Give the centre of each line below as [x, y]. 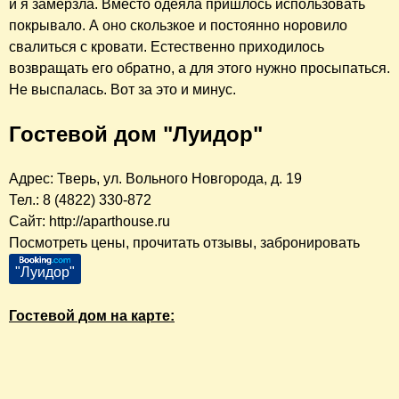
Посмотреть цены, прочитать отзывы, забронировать [184, 242]
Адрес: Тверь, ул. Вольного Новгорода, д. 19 [155, 178]
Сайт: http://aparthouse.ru [90, 221]
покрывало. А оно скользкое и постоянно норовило [178, 25]
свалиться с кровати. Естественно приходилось [167, 46]
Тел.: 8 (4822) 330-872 [80, 199]
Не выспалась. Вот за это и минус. [122, 89]
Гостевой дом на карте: [92, 315]
